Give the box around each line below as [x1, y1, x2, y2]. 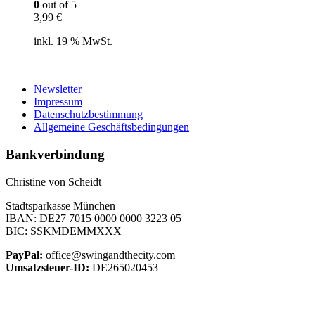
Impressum [34, 96, 82, 108]
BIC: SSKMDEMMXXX [6, 224, 122, 237]
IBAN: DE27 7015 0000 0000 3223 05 [6, 212, 181, 224]
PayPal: [6, 248, 43, 261]
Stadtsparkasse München [6, 199, 115, 212]
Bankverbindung [6, 146, 105, 162]
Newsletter [34, 83, 82, 96]
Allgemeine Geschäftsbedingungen [34, 121, 189, 134]
